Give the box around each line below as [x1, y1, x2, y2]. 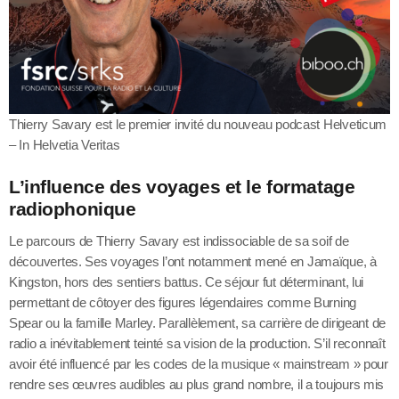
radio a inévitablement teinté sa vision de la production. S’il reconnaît [9, 335, 386, 351]
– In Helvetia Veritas [9, 137, 120, 153]
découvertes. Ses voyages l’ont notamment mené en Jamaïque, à [9, 253, 377, 269]
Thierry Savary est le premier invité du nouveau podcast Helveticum [9, 117, 387, 133]
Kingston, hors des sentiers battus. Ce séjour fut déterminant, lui [9, 273, 364, 289]
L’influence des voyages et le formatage [9, 175, 355, 198]
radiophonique [9, 198, 136, 220]
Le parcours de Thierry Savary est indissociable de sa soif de [9, 232, 349, 248]
